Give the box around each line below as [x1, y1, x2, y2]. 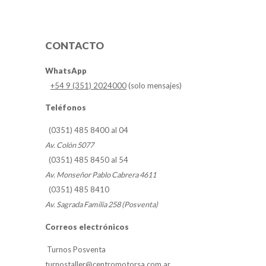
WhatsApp [45, 66, 87, 75]
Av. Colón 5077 [45, 140, 94, 150]
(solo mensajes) [126, 81, 182, 90]
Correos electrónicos [45, 222, 129, 232]
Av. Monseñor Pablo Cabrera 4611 [45, 170, 156, 179]
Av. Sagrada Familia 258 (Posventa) [45, 199, 158, 209]
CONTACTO [45, 39, 104, 52]
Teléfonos [45, 103, 86, 112]
